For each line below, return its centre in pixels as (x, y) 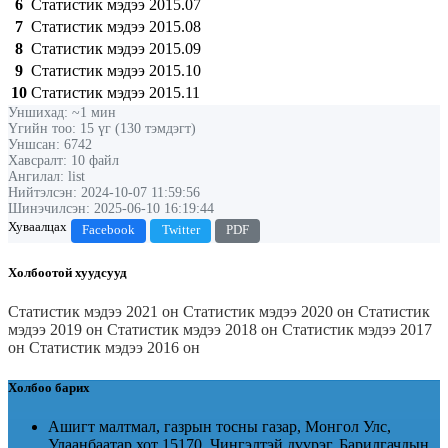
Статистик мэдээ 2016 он (114, 348)
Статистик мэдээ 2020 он (270, 312)
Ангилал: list (46, 176)
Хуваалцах (37, 226)
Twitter (180, 230)
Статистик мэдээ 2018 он (194, 330)
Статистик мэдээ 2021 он (95, 312)
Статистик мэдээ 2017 (357, 330)
